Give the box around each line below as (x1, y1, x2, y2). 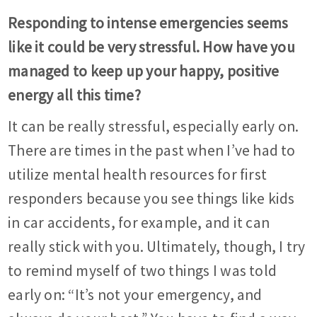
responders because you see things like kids (8, 189, 295, 209)
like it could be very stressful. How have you (8, 38, 295, 57)
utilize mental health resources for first (8, 165, 267, 185)
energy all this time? (8, 86, 141, 105)
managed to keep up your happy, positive (8, 62, 279, 81)
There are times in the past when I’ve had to (8, 141, 296, 161)
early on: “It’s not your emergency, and (8, 285, 263, 305)
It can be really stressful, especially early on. (8, 117, 299, 137)
